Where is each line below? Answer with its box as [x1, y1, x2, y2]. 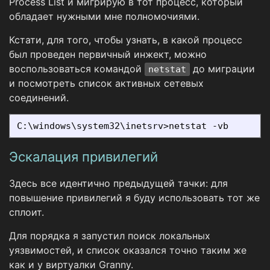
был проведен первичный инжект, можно [9, 48, 207, 61]
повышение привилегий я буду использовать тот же [9, 192, 260, 204]
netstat [148, 64, 186, 75]
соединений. [9, 92, 69, 104]
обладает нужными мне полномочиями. [9, 10, 199, 23]
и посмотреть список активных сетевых [9, 77, 204, 90]
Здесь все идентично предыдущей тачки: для [9, 177, 228, 190]
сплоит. [9, 206, 44, 219]
